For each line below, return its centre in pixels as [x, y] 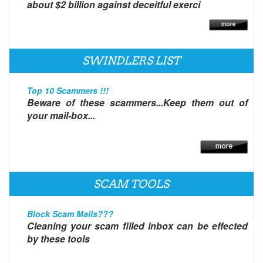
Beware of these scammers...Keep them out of [137, 102]
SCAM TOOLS [131, 184]
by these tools [58, 238]
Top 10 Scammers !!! [68, 90]
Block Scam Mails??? [70, 213]
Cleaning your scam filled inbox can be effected [137, 225]
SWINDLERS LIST [131, 60]
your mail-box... [61, 115]
